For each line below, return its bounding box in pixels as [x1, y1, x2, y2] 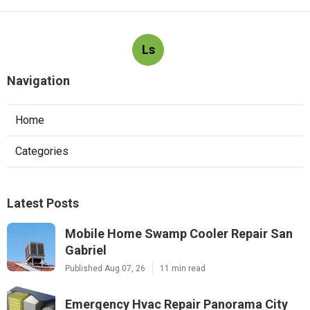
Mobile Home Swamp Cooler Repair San [65, 226, 293, 241]
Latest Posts [7, 195, 79, 210]
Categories [15, 144, 69, 158]
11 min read [160, 263, 206, 273]
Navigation [7, 73, 70, 88]
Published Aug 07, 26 [65, 263, 145, 273]
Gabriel [65, 242, 107, 257]
